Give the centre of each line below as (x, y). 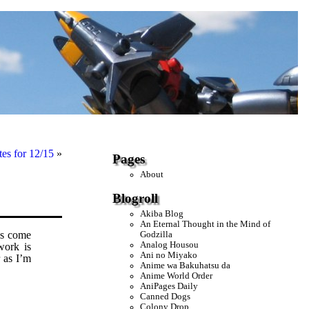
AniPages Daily (169, 286)
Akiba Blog (162, 213)
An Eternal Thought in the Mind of (206, 224)
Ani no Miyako (169, 255)
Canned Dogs (166, 296)
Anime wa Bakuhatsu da (186, 265)
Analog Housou (170, 245)
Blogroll (136, 199)
